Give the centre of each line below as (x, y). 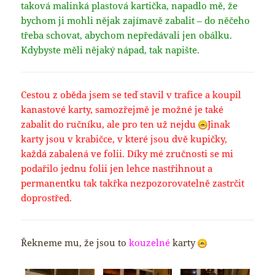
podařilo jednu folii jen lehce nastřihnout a (117, 168)
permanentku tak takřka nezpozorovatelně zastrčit (133, 183)
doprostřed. (47, 197)
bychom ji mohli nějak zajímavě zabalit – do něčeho (136, 20)
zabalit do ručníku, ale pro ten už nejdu (110, 124)
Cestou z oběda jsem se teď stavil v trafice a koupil (131, 94)
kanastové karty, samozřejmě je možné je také (122, 109)
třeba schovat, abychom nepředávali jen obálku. (127, 35)
